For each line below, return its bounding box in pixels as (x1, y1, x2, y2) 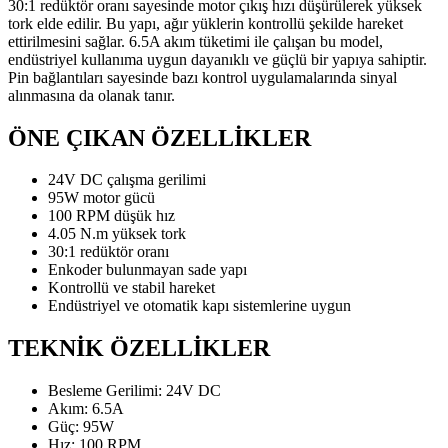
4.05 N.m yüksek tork (48, 225, 186, 243)
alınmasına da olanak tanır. (8, 86, 175, 104)
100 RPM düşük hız (48, 207, 175, 225)
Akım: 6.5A (48, 400, 124, 418)
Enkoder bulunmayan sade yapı (48, 261, 247, 279)
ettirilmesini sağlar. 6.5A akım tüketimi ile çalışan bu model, (8, 32, 383, 50)
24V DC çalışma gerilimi (48, 171, 206, 189)
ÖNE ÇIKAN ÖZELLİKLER (8, 124, 311, 151)
